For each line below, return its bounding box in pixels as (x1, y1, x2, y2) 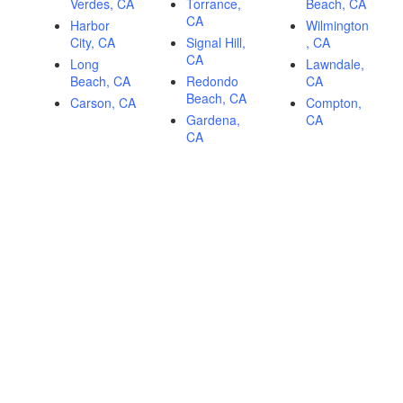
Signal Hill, (186, 32, 246, 51)
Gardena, (186, 110, 240, 129)
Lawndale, (306, 54, 364, 73)
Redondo (186, 71, 238, 90)
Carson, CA (70, 93, 136, 112)
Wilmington (306, 15, 369, 34)
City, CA (70, 32, 115, 51)
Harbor (70, 15, 110, 34)
